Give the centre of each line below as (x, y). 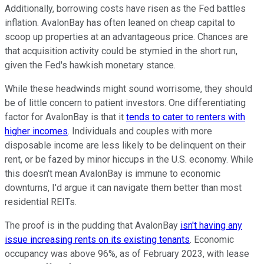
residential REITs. (41, 202)
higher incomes (36, 131)
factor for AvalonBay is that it (65, 117)
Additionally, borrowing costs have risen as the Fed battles (125, 8)
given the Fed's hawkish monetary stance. (90, 65)
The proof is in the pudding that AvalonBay (93, 225)
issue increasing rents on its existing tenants (97, 239)
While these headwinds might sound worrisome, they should (128, 88)
